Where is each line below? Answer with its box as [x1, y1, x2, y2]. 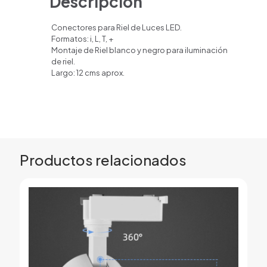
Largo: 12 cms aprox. [51, 68, 125, 78]
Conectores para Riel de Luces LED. [51, 23, 182, 33]
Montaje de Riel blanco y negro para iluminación [51, 45, 228, 55]
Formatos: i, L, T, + [51, 34, 114, 44]
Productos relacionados [20, 151, 187, 169]
